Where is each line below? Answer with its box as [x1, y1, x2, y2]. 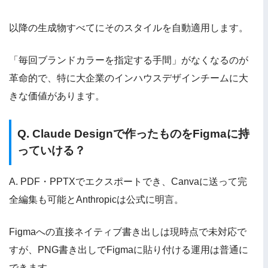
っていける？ [17, 144, 86, 157]
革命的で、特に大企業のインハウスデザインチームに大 [9, 72, 248, 83]
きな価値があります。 [9, 90, 105, 101]
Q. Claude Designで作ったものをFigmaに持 [17, 127, 249, 140]
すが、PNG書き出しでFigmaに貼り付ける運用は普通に [9, 245, 248, 255]
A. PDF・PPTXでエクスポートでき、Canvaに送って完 [9, 176, 247, 187]
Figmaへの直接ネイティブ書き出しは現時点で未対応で [9, 227, 246, 237]
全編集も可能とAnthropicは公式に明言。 [9, 194, 184, 205]
